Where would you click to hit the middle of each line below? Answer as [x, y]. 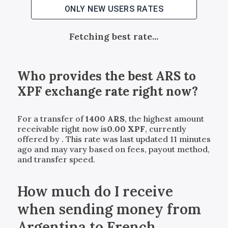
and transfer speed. [56, 159]
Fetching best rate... [114, 36]
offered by [39, 139]
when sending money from [109, 209]
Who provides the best [86, 76]
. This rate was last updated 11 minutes [136, 139]
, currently [165, 129]
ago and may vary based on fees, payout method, [113, 149]
